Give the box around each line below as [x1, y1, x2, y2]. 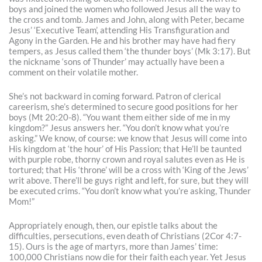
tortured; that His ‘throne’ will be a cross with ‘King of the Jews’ [9, 165, 249, 175]
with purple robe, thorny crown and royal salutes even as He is [9, 154, 246, 165]
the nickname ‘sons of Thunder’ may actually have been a [9, 56, 225, 67]
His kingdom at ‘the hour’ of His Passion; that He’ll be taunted [9, 144, 242, 154]
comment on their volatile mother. [9, 67, 139, 77]
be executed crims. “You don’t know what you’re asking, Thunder [9, 186, 251, 196]
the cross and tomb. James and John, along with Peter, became [9, 14, 245, 25]
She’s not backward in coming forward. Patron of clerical [9, 91, 222, 102]
